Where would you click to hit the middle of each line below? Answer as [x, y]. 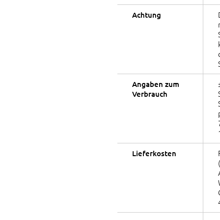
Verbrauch [150, 94]
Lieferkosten [154, 153]
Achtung [147, 15]
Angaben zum [156, 84]
